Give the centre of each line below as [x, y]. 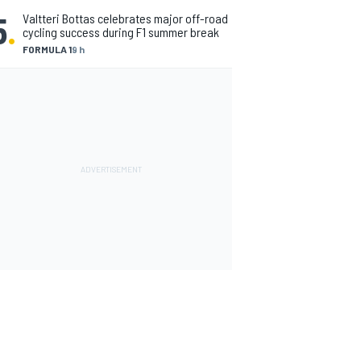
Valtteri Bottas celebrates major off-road [125, 18]
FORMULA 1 [47, 49]
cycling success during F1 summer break [121, 32]
